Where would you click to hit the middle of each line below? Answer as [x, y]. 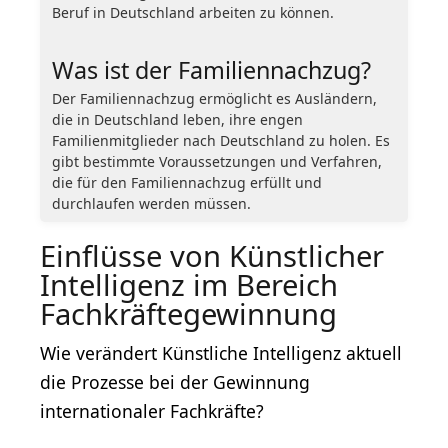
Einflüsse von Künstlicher [212, 255]
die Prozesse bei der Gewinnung [175, 381]
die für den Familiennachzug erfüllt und [187, 182]
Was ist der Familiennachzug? [211, 69]
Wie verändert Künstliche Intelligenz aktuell [221, 352]
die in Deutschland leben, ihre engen [177, 119]
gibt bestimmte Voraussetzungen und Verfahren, [217, 161]
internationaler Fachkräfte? [152, 410]
